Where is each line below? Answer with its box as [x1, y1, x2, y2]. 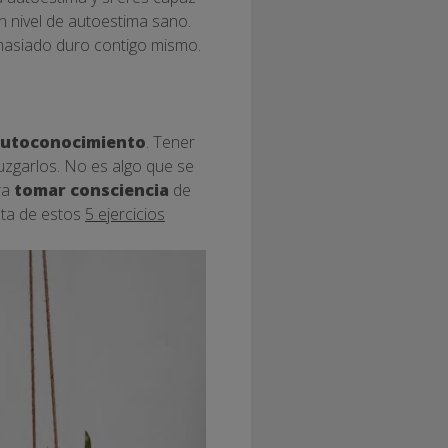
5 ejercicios [85, 203, 165, 226]
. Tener [146, 131, 195, 154]
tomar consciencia [10, 179, 169, 202]
